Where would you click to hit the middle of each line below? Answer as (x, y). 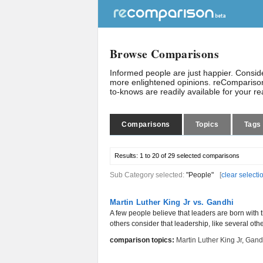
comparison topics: (142, 240)
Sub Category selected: (148, 175)
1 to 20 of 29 (157, 156)
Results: (127, 156)
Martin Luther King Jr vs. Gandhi (172, 202)
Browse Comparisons (165, 54)
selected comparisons (207, 156)
